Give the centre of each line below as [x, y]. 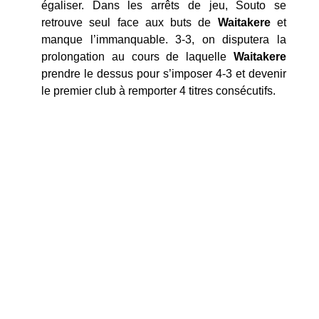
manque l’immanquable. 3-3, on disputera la [164, 39]
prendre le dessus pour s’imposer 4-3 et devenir [164, 73]
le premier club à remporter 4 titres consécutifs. [158, 90]
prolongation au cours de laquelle [137, 56]
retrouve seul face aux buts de [130, 22]
